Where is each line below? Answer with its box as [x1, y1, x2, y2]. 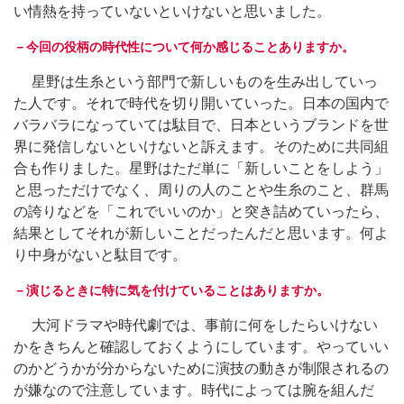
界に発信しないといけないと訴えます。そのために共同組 [14, 138, 389, 154]
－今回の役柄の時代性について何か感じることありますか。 [14, 39, 354, 54]
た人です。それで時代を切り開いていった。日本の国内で [14, 95, 389, 111]
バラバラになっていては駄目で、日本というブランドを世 [14, 116, 389, 133]
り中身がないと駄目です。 [14, 246, 187, 262]
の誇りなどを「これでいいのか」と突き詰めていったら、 [14, 203, 389, 219]
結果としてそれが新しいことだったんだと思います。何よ [14, 225, 389, 241]
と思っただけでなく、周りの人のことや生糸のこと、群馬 [14, 181, 389, 197]
